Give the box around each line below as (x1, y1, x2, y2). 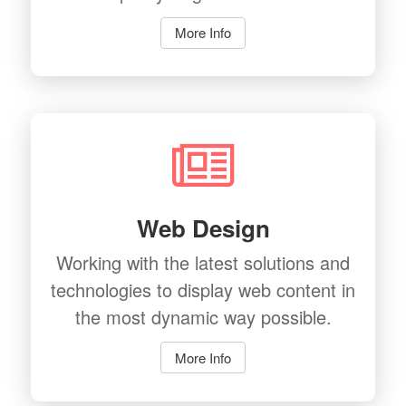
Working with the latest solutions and (56, 248, 350, 275)
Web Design (136, 211, 270, 246)
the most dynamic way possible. (74, 303, 332, 330)
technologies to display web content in (51, 275, 355, 303)
